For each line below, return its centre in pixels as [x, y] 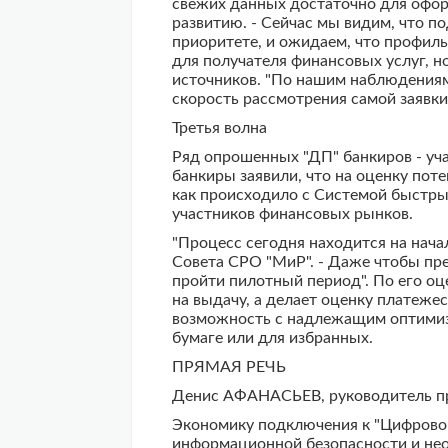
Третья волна [219, 128]
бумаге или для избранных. [272, 338]
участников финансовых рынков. [292, 214]
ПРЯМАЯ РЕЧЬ [229, 367]
